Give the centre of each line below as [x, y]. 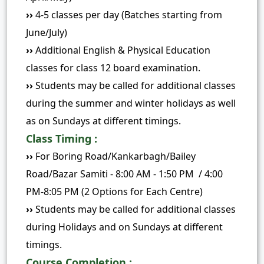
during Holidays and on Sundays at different [124, 227]
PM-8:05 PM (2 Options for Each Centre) [114, 191]
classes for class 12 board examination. [113, 67]
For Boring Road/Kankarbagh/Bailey [114, 156]
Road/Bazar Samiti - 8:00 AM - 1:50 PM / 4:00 [124, 174]
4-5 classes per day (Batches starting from [128, 14]
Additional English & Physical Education [123, 50]
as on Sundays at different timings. [103, 121]
